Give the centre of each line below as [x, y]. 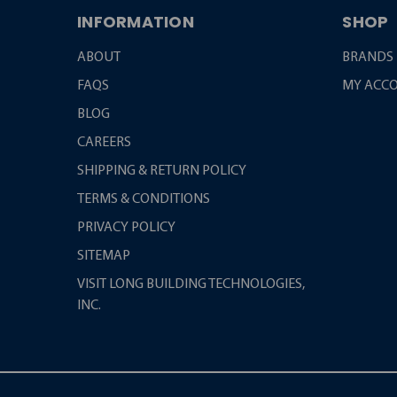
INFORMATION [136, 22]
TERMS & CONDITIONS [144, 200]
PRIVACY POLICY [126, 228]
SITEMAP [104, 257]
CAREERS [104, 143]
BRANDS [368, 58]
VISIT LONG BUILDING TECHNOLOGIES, [191, 285]
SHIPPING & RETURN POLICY [162, 171]
